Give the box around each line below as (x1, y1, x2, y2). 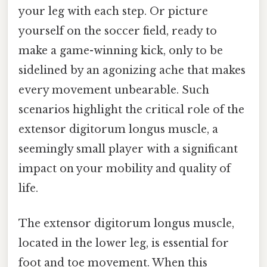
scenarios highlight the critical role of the (18, 103, 244, 116)
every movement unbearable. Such (18, 83, 209, 97)
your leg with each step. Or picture (18, 4, 208, 18)
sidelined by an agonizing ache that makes (18, 63, 246, 77)
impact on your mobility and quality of (18, 162, 231, 175)
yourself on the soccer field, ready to (18, 24, 217, 38)
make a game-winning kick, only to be (18, 44, 223, 57)
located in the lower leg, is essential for (18, 237, 229, 250)
